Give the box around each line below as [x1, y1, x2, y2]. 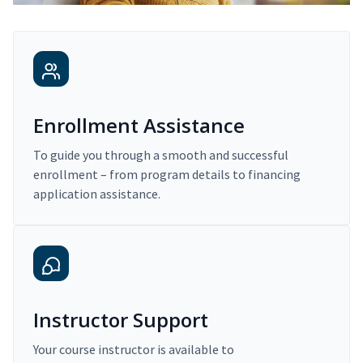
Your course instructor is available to [33, 341, 234, 358]
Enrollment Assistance [33, 112, 245, 139]
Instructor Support [33, 306, 208, 334]
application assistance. [33, 186, 160, 203]
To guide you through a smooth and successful [33, 147, 288, 164]
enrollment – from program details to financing [33, 166, 301, 183]
